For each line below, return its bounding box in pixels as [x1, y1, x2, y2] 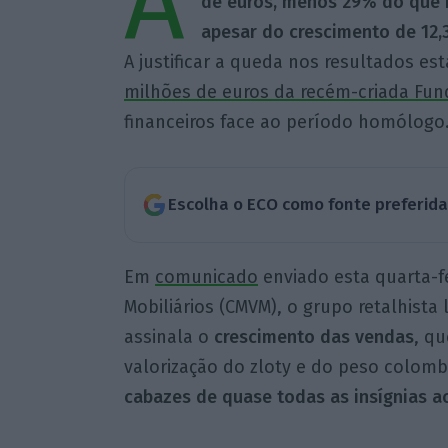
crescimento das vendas [213, 325, 414, 348]
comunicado [154, 265, 258, 288]
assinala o [123, 325, 214, 348]
